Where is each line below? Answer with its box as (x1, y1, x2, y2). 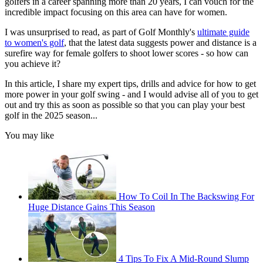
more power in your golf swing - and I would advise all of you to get (5, 89, 258, 100)
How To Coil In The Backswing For (119, 191, 254, 202)
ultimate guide (197, 27, 249, 38)
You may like (5, 130, 54, 141)
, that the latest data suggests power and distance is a (64, 38, 257, 48)
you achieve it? (5, 59, 60, 69)
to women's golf (5, 38, 64, 48)
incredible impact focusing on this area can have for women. (5, 7, 227, 18)
